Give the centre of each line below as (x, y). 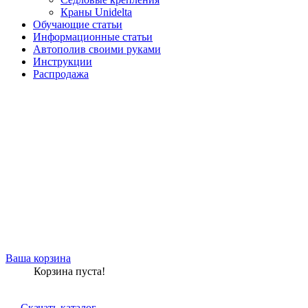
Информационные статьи (93, 36)
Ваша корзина (38, 258)
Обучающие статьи (78, 24)
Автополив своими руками (97, 49)
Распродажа (61, 74)
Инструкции (63, 61)
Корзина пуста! (69, 271)
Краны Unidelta (96, 12)
